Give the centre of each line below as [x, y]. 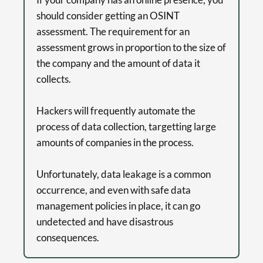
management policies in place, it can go [118, 206]
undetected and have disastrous [105, 222]
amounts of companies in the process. [115, 143]
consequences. [68, 238]
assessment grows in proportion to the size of [131, 48]
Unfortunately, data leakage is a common [124, 174]
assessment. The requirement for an [113, 32]
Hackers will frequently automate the [116, 111]
